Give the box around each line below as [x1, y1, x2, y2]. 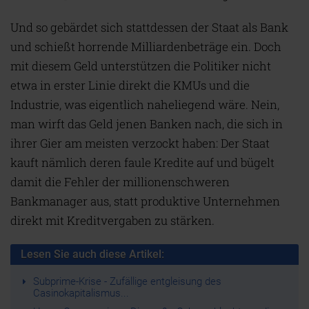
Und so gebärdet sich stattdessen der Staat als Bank [10, 19, 288, 35]
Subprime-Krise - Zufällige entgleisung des [32, 275, 221, 288]
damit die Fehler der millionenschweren [10, 174, 230, 190]
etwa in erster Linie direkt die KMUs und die [10, 77, 250, 93]
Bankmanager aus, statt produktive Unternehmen [10, 193, 280, 209]
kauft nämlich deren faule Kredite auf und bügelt [10, 154, 275, 170]
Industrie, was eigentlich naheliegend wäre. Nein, [10, 97, 279, 112]
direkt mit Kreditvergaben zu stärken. [10, 212, 215, 228]
